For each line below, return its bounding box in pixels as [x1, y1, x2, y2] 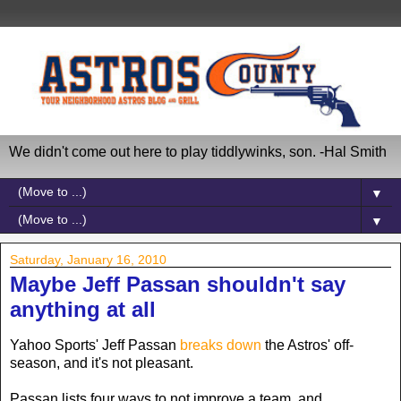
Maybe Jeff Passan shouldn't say [10, 271, 346, 296]
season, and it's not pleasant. [10, 354, 193, 371]
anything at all [10, 296, 156, 321]
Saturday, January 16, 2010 [10, 252, 166, 267]
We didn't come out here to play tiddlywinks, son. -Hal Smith [9, 143, 387, 159]
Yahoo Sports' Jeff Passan [10, 337, 180, 353]
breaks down [180, 337, 261, 353]
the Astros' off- [261, 337, 354, 353]
